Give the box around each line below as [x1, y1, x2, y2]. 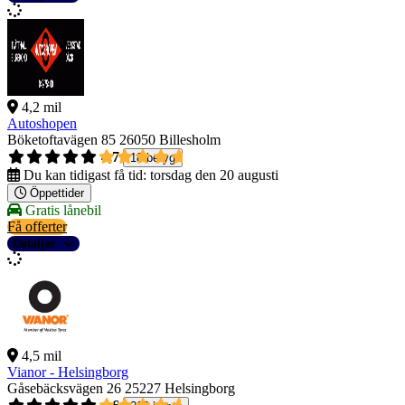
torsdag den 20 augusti [150, 167, 278, 184]
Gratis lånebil [22, 202, 101, 219]
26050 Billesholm [119, 132, 221, 148]
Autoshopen [7, 116, 77, 132]
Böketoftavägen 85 [7, 132, 116, 148]
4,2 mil [22, 99, 61, 116]
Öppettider [30, 186, 84, 201]
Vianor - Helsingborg [7, 364, 128, 381]
